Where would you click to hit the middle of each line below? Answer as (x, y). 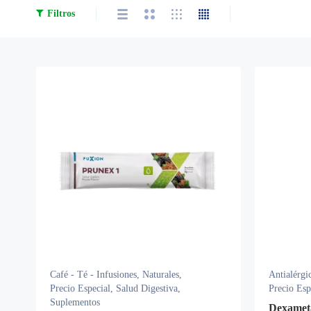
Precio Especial (80, 288)
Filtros (61, 13)
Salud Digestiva (147, 288)
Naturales (161, 275)
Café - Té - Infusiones (93, 275)
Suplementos (75, 302)
